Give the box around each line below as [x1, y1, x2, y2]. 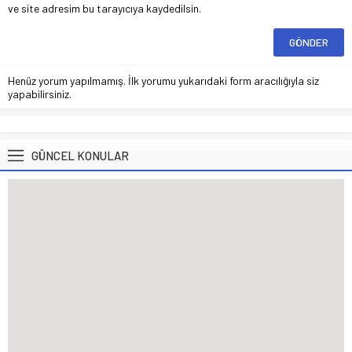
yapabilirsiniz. [8, 86, 71, 101]
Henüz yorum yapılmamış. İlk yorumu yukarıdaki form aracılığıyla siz [8, 73, 319, 87]
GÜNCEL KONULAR [31, 148, 129, 163]
